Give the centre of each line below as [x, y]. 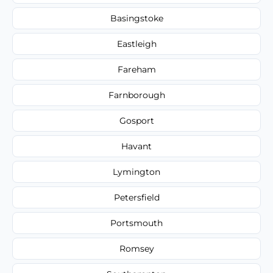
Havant [136, 146]
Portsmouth [136, 223]
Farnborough [136, 95]
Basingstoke [136, 18]
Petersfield [136, 197]
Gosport [136, 120]
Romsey [136, 248]
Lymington [136, 172]
